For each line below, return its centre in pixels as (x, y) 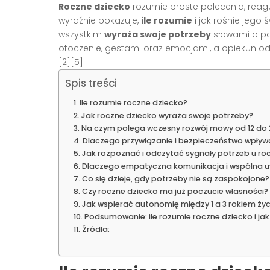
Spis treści (91, 83)
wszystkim (81, 35)
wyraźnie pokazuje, (100, 21)
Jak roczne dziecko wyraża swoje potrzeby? (167, 116)
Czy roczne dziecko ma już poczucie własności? (175, 192)
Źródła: (96, 230)
